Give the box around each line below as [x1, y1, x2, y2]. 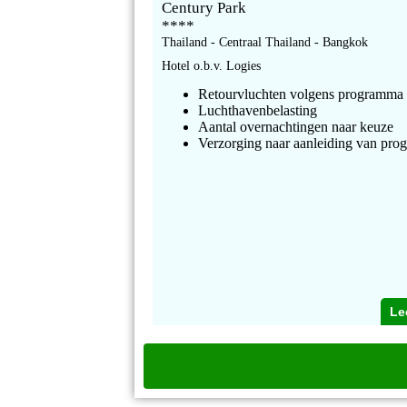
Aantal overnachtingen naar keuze [198, 119, 394, 135]
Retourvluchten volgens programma [198, 86, 404, 103]
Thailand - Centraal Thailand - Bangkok [162, 35, 369, 50]
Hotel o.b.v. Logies [162, 59, 262, 74]
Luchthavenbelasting [198, 103, 318, 119]
